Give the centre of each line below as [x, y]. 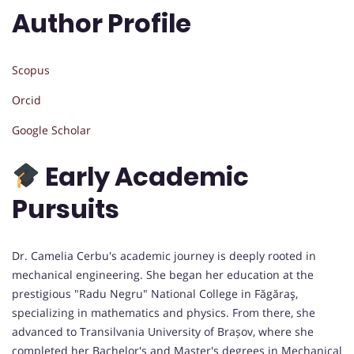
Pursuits [66, 209]
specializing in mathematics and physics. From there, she [164, 312]
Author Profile [102, 24]
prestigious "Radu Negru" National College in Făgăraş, [155, 293]
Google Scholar [53, 130]
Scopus [31, 70]
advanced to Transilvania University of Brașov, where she [163, 331]
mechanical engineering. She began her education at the [163, 274]
